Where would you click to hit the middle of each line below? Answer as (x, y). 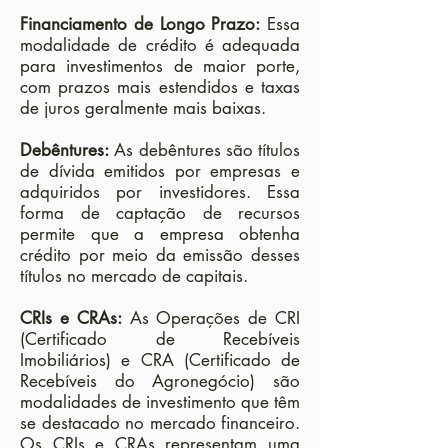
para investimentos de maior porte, (160, 66)
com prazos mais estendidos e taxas (160, 87)
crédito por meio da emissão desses (160, 255)
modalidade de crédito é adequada (160, 45)
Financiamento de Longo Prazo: (140, 24)
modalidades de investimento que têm (160, 402)
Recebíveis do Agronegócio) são (160, 381)
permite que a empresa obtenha (160, 234)
